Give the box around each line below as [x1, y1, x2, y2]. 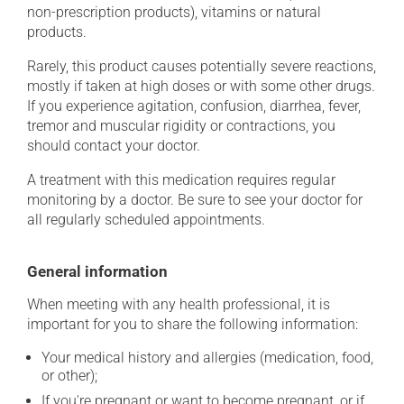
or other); [41, 367, 97, 384]
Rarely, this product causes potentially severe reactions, [27, 58, 376, 75]
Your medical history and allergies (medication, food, [41, 349, 373, 366]
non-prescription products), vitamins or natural [27, 4, 321, 21]
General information [27, 262, 168, 280]
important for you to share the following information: [27, 316, 358, 333]
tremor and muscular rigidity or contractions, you [27, 117, 335, 134]
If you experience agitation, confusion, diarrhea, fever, [27, 97, 361, 115]
